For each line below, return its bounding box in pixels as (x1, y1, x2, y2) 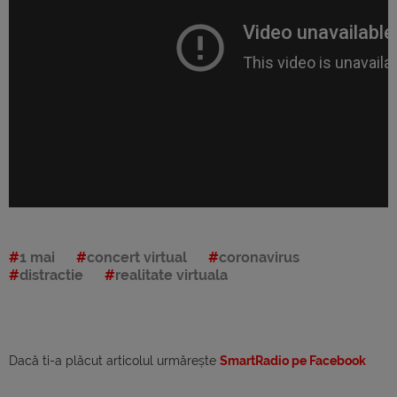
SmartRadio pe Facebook (220, 353, 366, 368)
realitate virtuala (115, 266, 228, 284)
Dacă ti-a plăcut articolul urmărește (9, 353, 220, 368)
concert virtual (87, 248, 187, 266)
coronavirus (219, 248, 300, 266)
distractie (19, 266, 83, 284)
